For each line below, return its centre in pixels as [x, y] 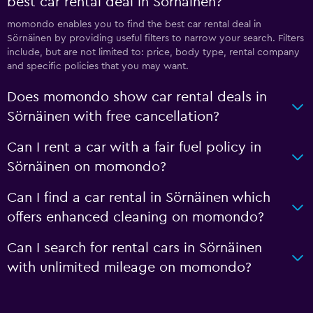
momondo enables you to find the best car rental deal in [134, 24]
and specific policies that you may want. [98, 66]
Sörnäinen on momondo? [87, 167]
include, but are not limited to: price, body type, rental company [153, 52]
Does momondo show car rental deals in [137, 97]
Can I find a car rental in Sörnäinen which [139, 198]
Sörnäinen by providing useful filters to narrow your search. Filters [155, 38]
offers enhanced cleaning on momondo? [136, 217]
